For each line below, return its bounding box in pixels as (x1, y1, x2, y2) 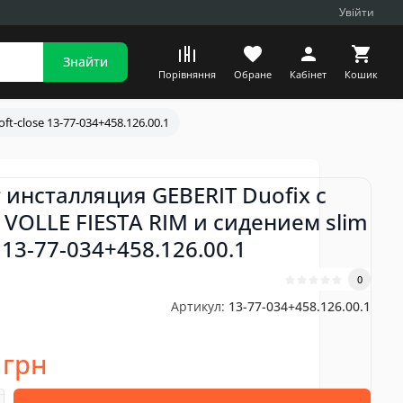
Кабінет (290, 67, 327, 81)
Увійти (339, 4, 374, 20)
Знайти (63, 53, 108, 70)
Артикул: (171, 298, 226, 315)
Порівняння (158, 67, 216, 81)
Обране (234, 67, 272, 81)
